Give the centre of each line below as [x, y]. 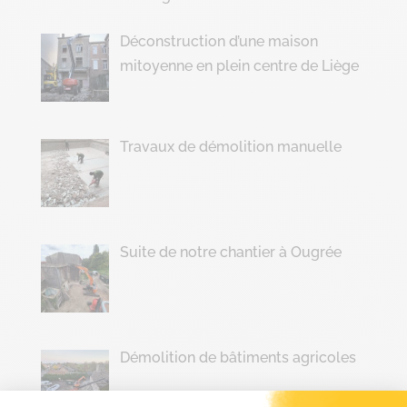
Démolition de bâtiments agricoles [238, 357]
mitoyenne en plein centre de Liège [239, 66]
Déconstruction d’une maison [218, 42]
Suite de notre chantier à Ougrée [230, 253]
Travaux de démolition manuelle [230, 147]
